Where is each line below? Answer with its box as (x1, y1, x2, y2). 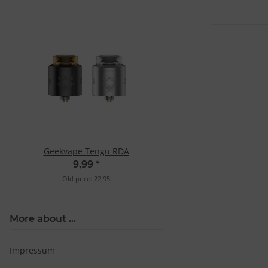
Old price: (62, 174, 94, 184)
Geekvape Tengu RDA (43, 145, 129, 157)
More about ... (10, 213, 76, 225)
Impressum (10, 245, 55, 257)
